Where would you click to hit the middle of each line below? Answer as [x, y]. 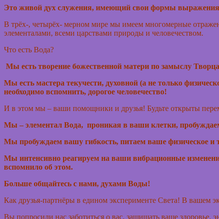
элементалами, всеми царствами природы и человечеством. [104, 33]
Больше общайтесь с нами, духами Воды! [77, 184]
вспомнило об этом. [39, 167]
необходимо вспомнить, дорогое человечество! [88, 92]
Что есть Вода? [29, 50]
